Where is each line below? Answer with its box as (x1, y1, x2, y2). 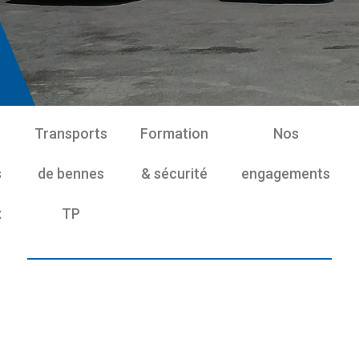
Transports (34, 125, 107, 142)
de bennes (38, 165, 104, 182)
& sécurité (141, 165, 208, 182)
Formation (140, 125, 208, 142)
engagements (241, 165, 330, 182)
